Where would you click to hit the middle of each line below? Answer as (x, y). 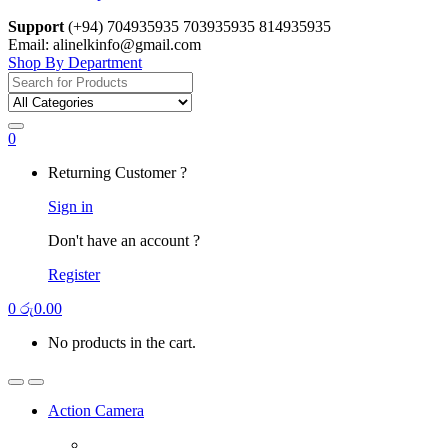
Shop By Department (75, 62)
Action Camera (96, 410)
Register (74, 274)
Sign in (70, 206)
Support (36, 26)
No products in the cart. (122, 342)
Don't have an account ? (124, 240)
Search (28, 79)
